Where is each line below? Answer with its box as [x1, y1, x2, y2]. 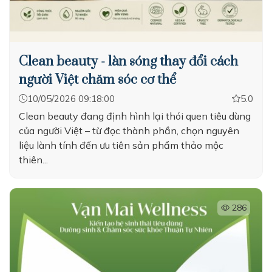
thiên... [19, 154, 48, 166]
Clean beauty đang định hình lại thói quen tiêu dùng [19, 110, 251, 122]
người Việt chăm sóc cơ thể [19, 72, 176, 88]
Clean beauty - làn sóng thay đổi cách [19, 53, 238, 70]
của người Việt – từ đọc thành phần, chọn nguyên [19, 124, 239, 137]
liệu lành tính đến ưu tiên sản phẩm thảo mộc [19, 139, 223, 151]
